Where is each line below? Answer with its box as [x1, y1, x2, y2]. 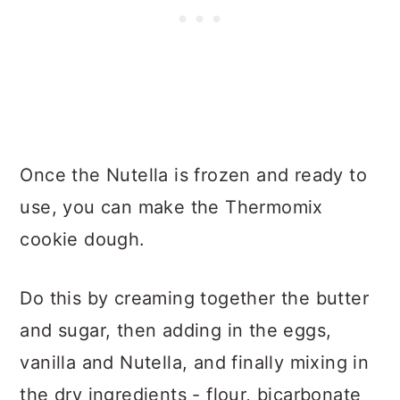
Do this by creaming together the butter [20, 287, 369, 309]
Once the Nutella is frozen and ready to [20, 163, 367, 186]
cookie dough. [20, 228, 146, 250]
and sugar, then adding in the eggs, [20, 319, 332, 341]
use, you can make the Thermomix [20, 196, 323, 218]
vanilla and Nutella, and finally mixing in [20, 351, 370, 373]
